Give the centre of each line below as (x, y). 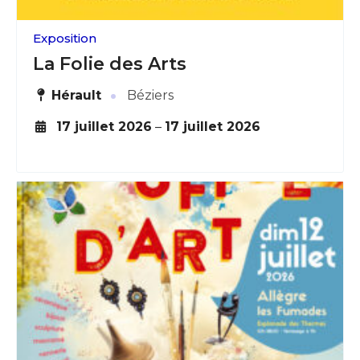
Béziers (149, 96)
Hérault (77, 96)
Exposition (65, 38)
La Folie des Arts (110, 63)
